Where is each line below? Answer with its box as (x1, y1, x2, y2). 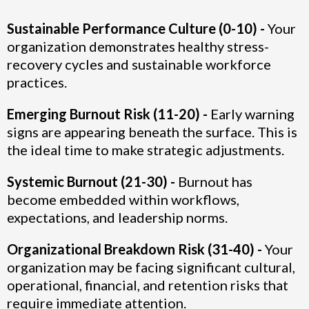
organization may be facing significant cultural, (7, 258, 295, 275)
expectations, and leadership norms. (7, 208, 228, 226)
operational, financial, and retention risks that (7, 276, 288, 293)
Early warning (210, 105, 295, 122)
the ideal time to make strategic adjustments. (7, 141, 284, 158)
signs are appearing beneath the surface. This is (7, 123, 297, 140)
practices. (7, 73, 67, 90)
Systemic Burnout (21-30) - (7, 172, 178, 190)
